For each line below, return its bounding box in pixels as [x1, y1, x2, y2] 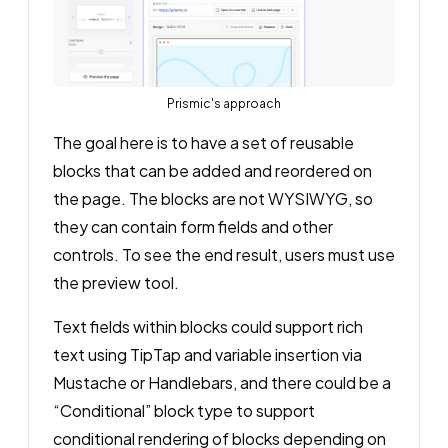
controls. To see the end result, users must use [53, 243, 395, 265]
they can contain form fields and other [53, 215, 333, 237]
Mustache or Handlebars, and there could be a [53, 371, 391, 393]
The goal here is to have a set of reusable [53, 131, 354, 153]
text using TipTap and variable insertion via [53, 343, 362, 365]
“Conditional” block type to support [53, 399, 315, 421]
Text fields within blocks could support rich [53, 315, 363, 337]
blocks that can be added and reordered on [53, 159, 372, 181]
